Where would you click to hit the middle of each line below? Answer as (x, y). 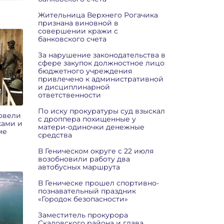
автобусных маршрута (79, 167)
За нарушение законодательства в (102, 55)
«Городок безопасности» (83, 199)
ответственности (69, 95)
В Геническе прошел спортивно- (98, 183)
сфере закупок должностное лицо (101, 63)
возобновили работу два (84, 159)
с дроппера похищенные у (87, 119)
